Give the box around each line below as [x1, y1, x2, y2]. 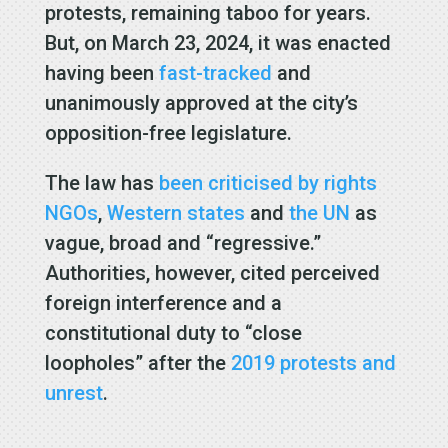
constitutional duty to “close [44, 320, 302, 345]
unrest [44, 380, 103, 405]
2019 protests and [230, 350, 396, 375]
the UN [288, 200, 350, 225]
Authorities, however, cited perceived [44, 260, 380, 285]
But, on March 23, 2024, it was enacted [44, 30, 391, 55]
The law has [44, 170, 159, 195]
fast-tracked [158, 60, 272, 85]
